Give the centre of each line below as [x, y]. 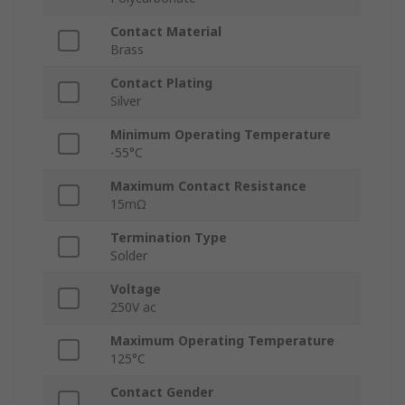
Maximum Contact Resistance [208, 186]
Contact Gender [162, 392]
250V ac [133, 307]
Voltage [136, 289]
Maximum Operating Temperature [222, 341]
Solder [129, 256]
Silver [126, 101]
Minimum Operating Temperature [221, 135]
